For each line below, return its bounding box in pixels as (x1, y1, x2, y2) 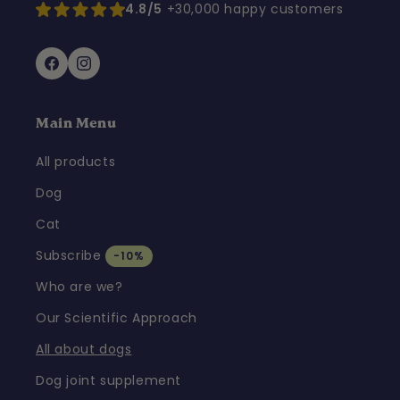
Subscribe (36, 246, 102, 264)
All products (36, 153, 116, 171)
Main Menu (36, 117, 117, 131)
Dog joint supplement (36, 371, 181, 389)
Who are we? (36, 278, 123, 296)
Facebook (42, 63, 107, 82)
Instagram (74, 63, 144, 82)
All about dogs (36, 340, 132, 358)
